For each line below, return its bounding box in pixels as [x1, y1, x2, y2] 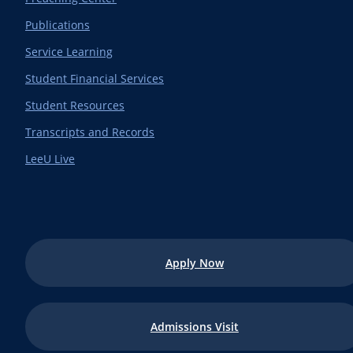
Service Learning [25, 44, 113, 59]
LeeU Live [25, 151, 75, 166]
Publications [25, 17, 90, 32]
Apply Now [165, 255, 224, 270]
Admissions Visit [150, 319, 239, 334]
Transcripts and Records [25, 124, 154, 139]
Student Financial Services [25, 71, 164, 86]
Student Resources [25, 98, 124, 113]
